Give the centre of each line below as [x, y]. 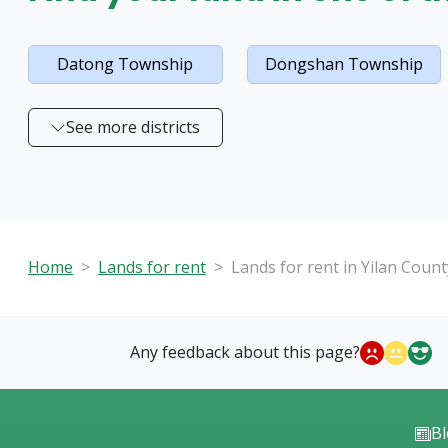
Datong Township [125, 64]
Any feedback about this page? [245, 352]
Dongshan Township [343, 64]
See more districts [133, 127]
